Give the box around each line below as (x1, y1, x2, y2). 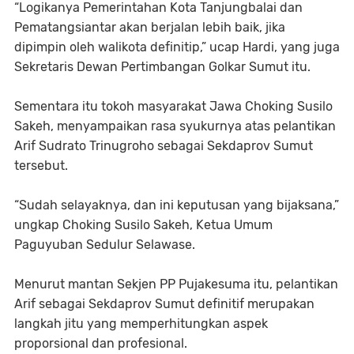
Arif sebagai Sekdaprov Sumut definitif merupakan (14, 296, 314, 311)
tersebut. (14, 158, 68, 173)
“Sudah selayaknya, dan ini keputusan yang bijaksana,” (14, 198, 339, 213)
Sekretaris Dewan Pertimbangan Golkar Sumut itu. (14, 59, 311, 74)
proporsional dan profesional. (14, 336, 187, 351)
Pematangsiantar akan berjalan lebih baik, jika (14, 20, 285, 35)
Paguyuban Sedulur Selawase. (14, 237, 195, 252)
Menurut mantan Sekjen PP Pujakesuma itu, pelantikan (14, 277, 338, 292)
